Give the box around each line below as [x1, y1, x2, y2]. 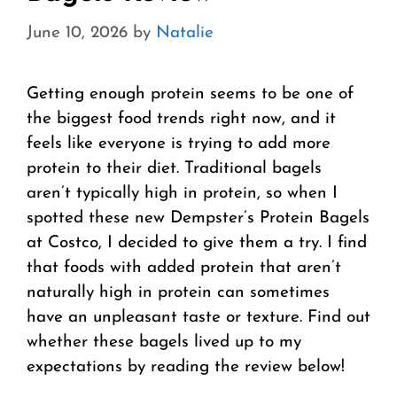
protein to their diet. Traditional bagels [27, 160, 322, 178]
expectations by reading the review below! [27, 359, 345, 377]
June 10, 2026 [27, 25, 128, 43]
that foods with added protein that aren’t [27, 260, 341, 277]
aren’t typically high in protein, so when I [27, 185, 338, 203]
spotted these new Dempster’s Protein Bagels [27, 210, 370, 228]
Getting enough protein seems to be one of [27, 86, 354, 104]
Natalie [156, 25, 214, 43]
